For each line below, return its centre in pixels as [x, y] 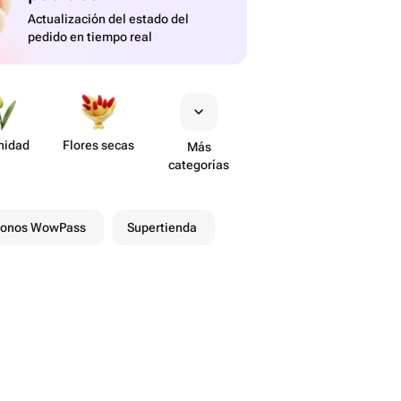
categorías [199, 165]
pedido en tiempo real [90, 37]
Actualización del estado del [109, 19]
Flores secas [98, 145]
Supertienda [162, 227]
